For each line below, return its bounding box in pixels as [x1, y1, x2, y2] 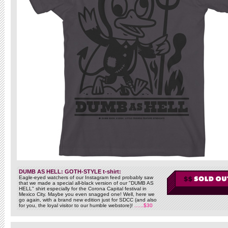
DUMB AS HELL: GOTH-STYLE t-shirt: [19, 168, 121, 175]
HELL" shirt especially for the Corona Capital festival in [19, 186, 147, 191]
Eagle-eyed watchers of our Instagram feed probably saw [19, 175, 153, 180]
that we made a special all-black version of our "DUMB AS [19, 180, 154, 186]
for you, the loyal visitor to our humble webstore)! [19, 203, 134, 208]
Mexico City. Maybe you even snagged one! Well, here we [19, 191, 155, 197]
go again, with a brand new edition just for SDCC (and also [19, 197, 157, 203]
